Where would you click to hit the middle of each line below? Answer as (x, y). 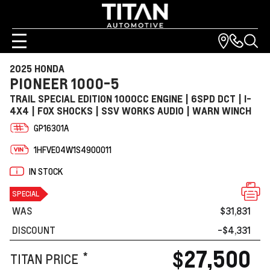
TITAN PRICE (44, 259)
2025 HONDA (37, 68)
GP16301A (51, 128)
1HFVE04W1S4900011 (73, 149)
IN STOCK (46, 171)
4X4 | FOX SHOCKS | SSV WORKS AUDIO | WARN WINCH (130, 111)
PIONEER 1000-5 (64, 83)
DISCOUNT (34, 230)
